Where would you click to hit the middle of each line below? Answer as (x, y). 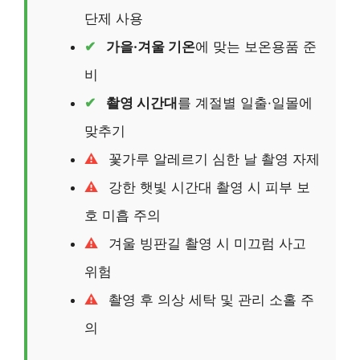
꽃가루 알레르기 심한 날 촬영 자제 (212, 159)
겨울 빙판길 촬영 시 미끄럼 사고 (205, 243)
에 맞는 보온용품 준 (256, 46)
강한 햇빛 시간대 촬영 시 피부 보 (207, 187)
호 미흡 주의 (123, 215)
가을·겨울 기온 (151, 46)
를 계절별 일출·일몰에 (245, 102)
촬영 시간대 (142, 102)
